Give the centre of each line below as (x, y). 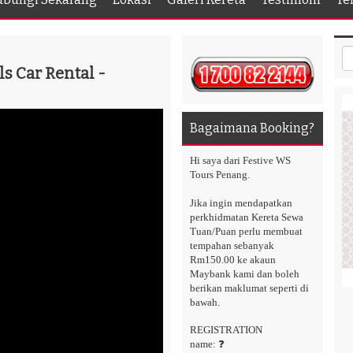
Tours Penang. (220, 175)
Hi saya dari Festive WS (240, 161)
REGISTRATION (226, 330)
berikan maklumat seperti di (249, 288)
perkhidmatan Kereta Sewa (247, 217)
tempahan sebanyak (232, 246)
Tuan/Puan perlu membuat (246, 232)
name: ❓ (207, 344)
